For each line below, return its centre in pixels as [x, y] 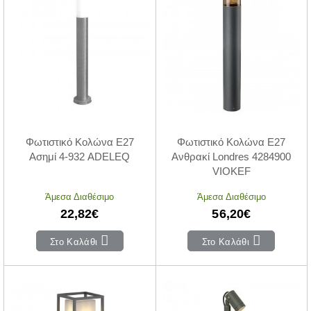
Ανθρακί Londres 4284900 [232, 157]
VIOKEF [231, 171]
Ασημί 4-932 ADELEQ [80, 157]
